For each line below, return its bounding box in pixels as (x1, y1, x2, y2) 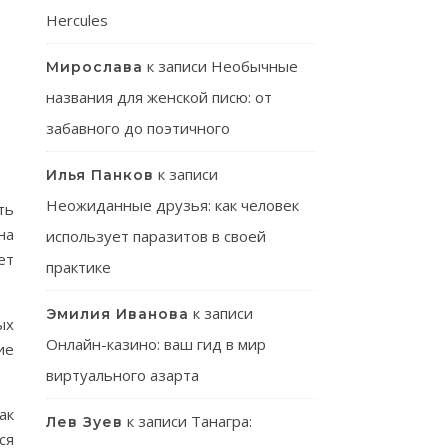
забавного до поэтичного (46, 118, 230, 138)
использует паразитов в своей (46, 226, 266, 246)
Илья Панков (46, 166, 154, 184)
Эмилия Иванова (46, 305, 189, 323)
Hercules (46, 10, 108, 30)
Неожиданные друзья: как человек (46, 195, 299, 215)
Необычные (211, 56, 298, 76)
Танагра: (191, 411, 252, 431)
